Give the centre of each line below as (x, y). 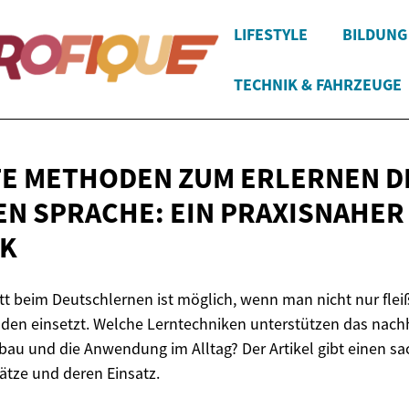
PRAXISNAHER (312, 213)
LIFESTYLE (271, 34)
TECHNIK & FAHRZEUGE (318, 84)
